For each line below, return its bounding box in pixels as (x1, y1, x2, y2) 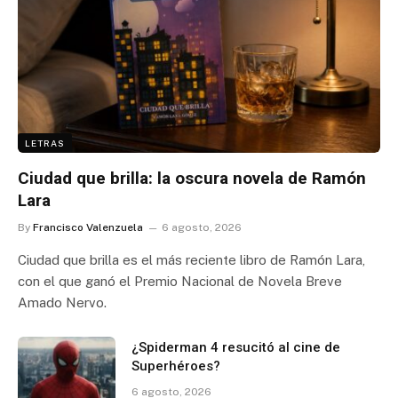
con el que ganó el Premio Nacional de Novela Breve (18, 273, 342, 289)
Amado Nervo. (18, 294, 107, 310)
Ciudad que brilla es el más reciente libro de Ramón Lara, (18, 251, 365, 267)
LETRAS (25, 137, 65, 148)
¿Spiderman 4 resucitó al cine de (131, 338, 340, 355)
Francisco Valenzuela (33, 220, 143, 234)
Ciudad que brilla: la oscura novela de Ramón (18, 167, 366, 188)
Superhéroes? (131, 357, 220, 374)
